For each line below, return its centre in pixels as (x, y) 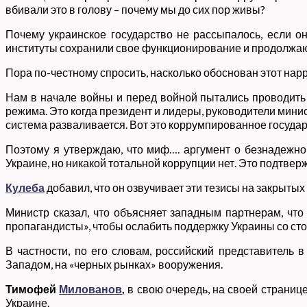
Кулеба (25, 187)
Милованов (91, 289)
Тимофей (33, 289)
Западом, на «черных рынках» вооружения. (114, 264)
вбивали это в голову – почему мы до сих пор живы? (135, 9)
